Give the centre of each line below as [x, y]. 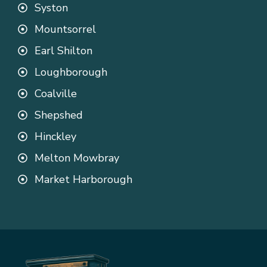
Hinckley [55, 137]
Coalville [56, 94]
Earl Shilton [63, 51]
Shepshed [59, 115]
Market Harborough [83, 180]
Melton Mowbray [77, 158]
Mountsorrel [65, 30]
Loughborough [71, 72]
